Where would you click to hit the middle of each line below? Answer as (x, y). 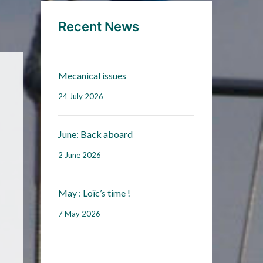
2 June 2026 (79, 155)
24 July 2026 (80, 96)
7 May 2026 (79, 214)
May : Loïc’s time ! (94, 193)
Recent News (98, 26)
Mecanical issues (92, 75)
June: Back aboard (95, 134)
